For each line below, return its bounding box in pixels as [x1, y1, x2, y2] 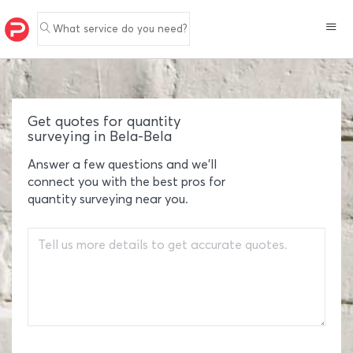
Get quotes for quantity [28, 113, 181, 130]
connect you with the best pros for [28, 174, 225, 189]
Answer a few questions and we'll [28, 157, 217, 172]
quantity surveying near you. [28, 191, 188, 206]
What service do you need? [53, 22, 187, 35]
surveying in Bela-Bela [28, 128, 172, 145]
